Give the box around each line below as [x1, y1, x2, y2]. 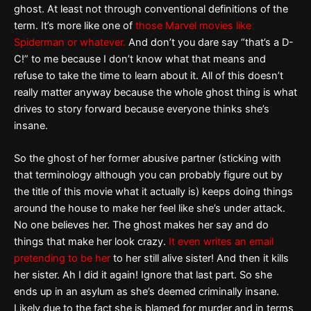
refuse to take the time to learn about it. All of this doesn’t [14, 69, 283, 82]
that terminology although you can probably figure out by [14, 168, 283, 181]
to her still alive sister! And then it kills [110, 251, 289, 264]
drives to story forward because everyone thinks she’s [14, 102, 269, 115]
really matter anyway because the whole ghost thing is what [14, 85, 297, 99]
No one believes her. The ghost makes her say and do [14, 218, 269, 231]
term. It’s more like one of [14, 19, 135, 32]
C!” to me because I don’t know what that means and [14, 52, 266, 65]
